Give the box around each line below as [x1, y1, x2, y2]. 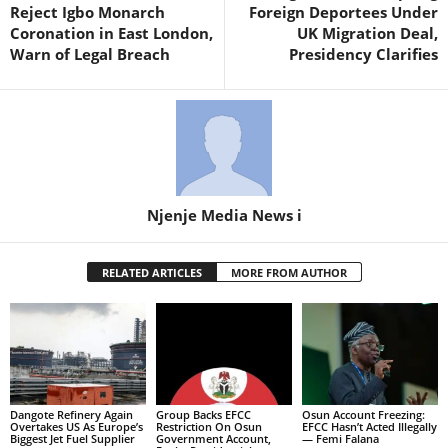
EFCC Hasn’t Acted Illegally [301, 419, 437, 435]
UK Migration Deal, [297, 23, 438, 44]
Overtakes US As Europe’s [10, 419, 143, 435]
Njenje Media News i [146, 205, 302, 226]
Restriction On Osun [155, 419, 262, 435]
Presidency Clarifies [289, 44, 438, 65]
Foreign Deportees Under [249, 2, 438, 23]
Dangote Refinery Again [10, 407, 133, 423]
